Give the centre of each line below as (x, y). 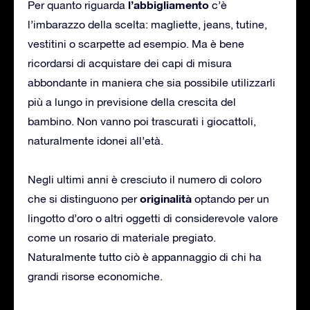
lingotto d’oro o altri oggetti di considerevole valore (153, 218)
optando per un (230, 198)
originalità (166, 198)
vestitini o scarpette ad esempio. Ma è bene (136, 43)
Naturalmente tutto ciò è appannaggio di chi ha (145, 256)
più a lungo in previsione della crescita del (132, 101)
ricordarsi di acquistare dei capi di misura (130, 63)
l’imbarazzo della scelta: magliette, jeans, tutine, (147, 24)
